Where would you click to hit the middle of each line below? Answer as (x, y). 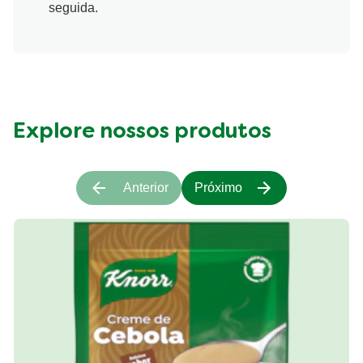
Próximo (218, 186)
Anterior (146, 186)
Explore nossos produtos (142, 131)
